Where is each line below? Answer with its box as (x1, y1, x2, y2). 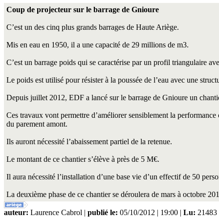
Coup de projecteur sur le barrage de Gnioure (6, 5, 159, 14)
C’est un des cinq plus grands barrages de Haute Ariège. (6, 23, 179, 31)
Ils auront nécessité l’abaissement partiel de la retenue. (6, 137, 172, 146)
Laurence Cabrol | (28, 208, 88, 217)
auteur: (4, 208, 28, 217)
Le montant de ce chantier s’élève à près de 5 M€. (6, 155, 159, 163)
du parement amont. (6, 120, 67, 128)
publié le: (88, 208, 118, 217)
